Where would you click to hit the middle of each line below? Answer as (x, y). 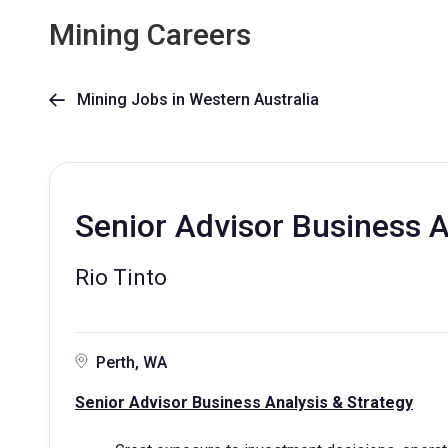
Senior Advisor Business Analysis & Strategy (244, 402)
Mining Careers (150, 34)
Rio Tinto (121, 277)
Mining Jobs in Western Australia (192, 99)
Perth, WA (131, 362)
